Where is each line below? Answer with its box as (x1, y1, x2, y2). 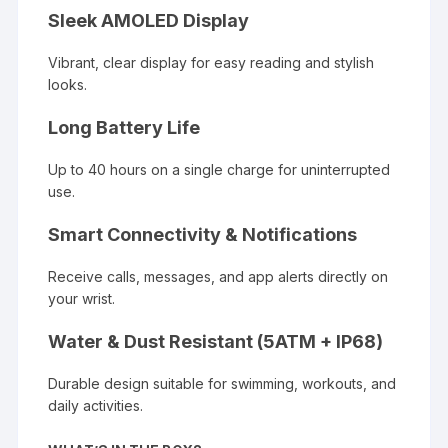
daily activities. (48, 396, 144, 414)
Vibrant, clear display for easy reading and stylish (48, 53, 375, 71)
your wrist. (48, 289, 116, 307)
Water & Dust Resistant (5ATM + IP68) (48, 330, 384, 352)
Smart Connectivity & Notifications (48, 223, 358, 245)
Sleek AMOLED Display (48, 9, 250, 31)
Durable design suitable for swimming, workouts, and (48, 374, 397, 392)
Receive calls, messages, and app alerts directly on (48, 267, 389, 285)
